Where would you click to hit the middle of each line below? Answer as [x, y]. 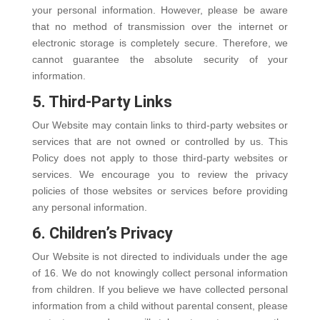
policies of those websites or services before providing [160, 191]
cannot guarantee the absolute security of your [160, 59]
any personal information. [89, 207]
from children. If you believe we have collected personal [160, 289]
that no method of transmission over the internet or [160, 26]
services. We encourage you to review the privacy [160, 174]
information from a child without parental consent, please [160, 306]
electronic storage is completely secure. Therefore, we [160, 43]
